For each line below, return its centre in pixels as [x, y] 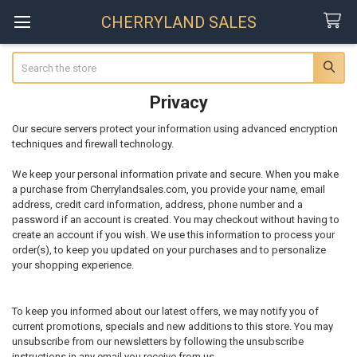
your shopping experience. [73, 265]
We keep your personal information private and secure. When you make [175, 175]
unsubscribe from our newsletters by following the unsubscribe [157, 341]
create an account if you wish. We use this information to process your [173, 235]
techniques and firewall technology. [92, 143]
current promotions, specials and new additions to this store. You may [172, 326]
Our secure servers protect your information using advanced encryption [175, 128]
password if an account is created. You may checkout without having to [175, 220]
